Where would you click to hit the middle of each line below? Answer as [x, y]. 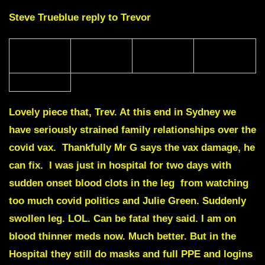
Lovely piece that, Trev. [63, 112]
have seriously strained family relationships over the [132, 130]
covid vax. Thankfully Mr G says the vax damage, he [132, 147]
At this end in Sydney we [177, 112]
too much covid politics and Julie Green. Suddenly [127, 201]
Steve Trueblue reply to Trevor [80, 17]
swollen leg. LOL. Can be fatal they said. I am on [122, 218]
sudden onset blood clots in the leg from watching [129, 183]
